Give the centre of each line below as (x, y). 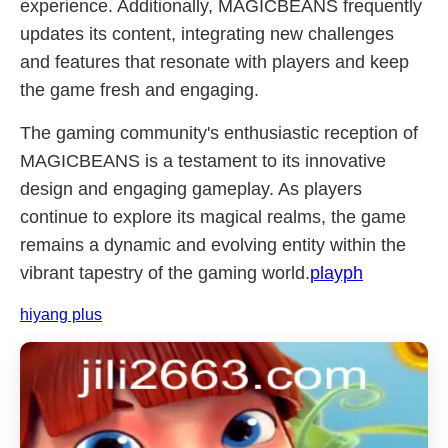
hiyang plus (61, 314)
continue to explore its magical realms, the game (213, 217)
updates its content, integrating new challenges (207, 34)
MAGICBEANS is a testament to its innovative (203, 161)
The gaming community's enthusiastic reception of (219, 133)
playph (336, 273)
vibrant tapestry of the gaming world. (165, 273)
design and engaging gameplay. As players (191, 189)
